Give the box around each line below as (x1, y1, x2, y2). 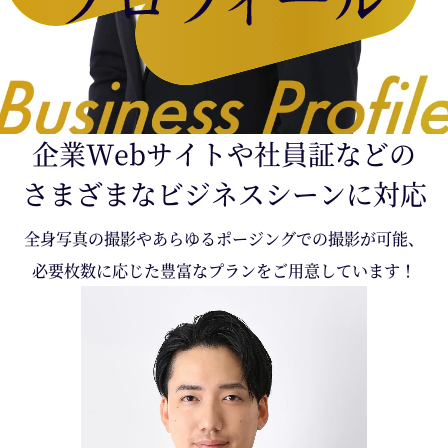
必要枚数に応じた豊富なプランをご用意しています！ (32, 257, 416, 282)
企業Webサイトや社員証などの (32, 134, 416, 174)
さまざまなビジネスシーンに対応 (21, 174, 427, 214)
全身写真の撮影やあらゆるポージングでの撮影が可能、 (24, 225, 424, 250)
